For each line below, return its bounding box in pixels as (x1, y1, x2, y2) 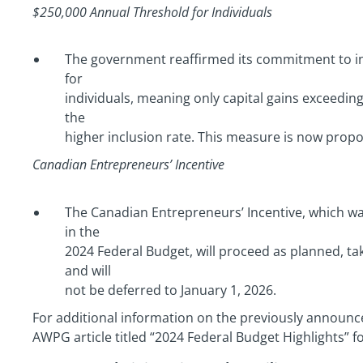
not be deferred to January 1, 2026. (65, 280, 276, 299)
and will (65, 261, 111, 280)
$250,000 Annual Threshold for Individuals (32, 2, 272, 21)
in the (65, 222, 100, 241)
